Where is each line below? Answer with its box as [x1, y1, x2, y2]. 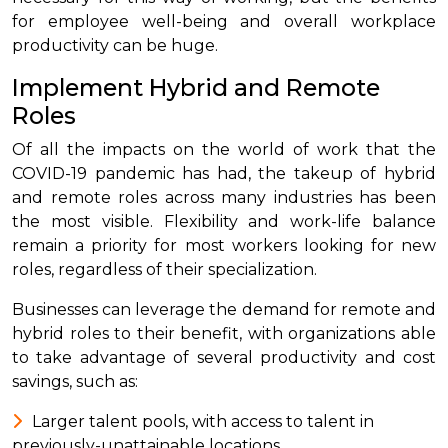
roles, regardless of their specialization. [12, 259, 321, 279]
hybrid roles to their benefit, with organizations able [12, 323, 436, 343]
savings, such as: [12, 371, 142, 391]
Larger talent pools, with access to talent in [32, 411, 374, 431]
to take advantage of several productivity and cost [12, 347, 436, 367]
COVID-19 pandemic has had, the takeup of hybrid [12, 163, 436, 183]
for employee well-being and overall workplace [12, 11, 436, 31]
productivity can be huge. [12, 35, 222, 55]
